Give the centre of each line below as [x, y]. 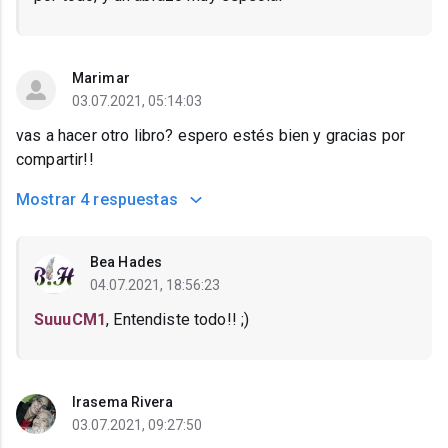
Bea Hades [126, 262]
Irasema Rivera [123, 402]
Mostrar [46, 200]
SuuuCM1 [70, 320]
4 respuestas [129, 200]
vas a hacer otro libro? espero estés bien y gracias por [211, 136]
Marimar [101, 78]
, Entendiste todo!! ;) [178, 320]
